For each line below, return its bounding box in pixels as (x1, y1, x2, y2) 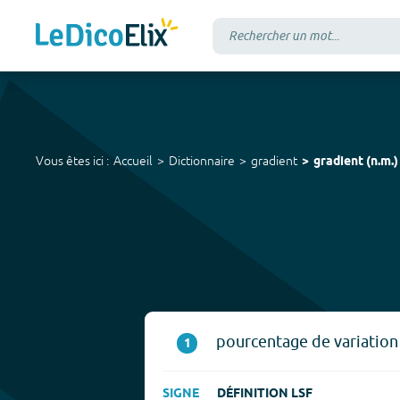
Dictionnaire (169, 154, 235, 168)
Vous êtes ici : (36, 154, 109, 168)
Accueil (113, 154, 153, 168)
